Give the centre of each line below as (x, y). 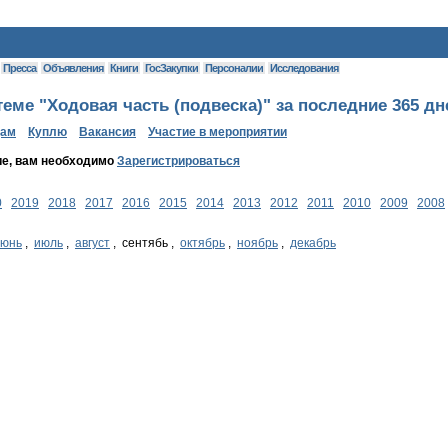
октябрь (202, 243)
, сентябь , (145, 243)
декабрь (313, 243)
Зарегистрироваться (178, 161)
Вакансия (107, 132)
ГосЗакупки (171, 68)
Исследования (304, 68)
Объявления (73, 68)
